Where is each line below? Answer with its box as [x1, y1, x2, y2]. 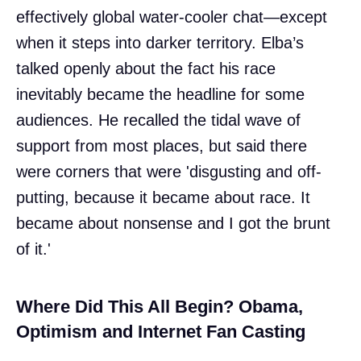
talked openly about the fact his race [16, 60, 276, 78]
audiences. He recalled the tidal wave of [16, 111, 301, 130]
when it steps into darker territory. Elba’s [16, 34, 304, 52]
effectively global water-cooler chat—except [16, 8, 327, 27]
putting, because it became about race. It [16, 189, 310, 207]
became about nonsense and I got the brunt [16, 214, 330, 233]
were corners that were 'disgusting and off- [16, 163, 322, 181]
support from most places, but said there [16, 137, 307, 156]
